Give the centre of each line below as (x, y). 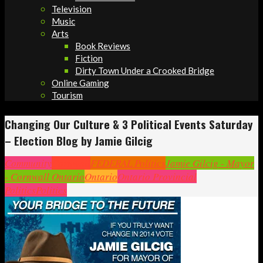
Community (28, 163)
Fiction (89, 58)
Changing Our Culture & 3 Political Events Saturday (129, 124)
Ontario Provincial (157, 176)
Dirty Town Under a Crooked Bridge (145, 70)
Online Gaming (80, 83)
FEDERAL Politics (128, 163)
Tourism (67, 95)
